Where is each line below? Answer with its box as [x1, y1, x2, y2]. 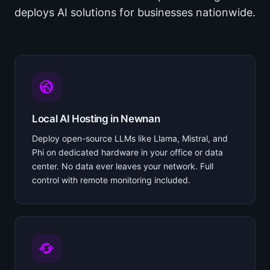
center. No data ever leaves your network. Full [32, 160, 213, 171]
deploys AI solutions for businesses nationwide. [14, 5, 256, 19]
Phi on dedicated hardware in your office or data [32, 146, 223, 157]
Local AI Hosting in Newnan [32, 112, 160, 125]
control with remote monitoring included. [32, 174, 190, 185]
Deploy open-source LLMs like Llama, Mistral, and [32, 133, 228, 143]
